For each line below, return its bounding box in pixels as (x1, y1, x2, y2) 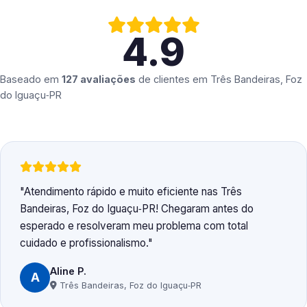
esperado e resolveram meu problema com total (20, 219, 248, 233)
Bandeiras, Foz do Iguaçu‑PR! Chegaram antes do (20, 202, 254, 216)
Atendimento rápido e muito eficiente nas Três (24, 185, 242, 199)
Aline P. (50, 265, 86, 277)
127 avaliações (62, 73, 136, 86)
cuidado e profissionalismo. (20, 236, 148, 250)
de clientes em (136, 73, 210, 86)
